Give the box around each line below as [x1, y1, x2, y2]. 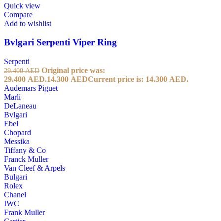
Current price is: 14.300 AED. [88, 75, 188, 84]
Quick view [4, 1, 40, 10]
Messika [4, 137, 30, 146]
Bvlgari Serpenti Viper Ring [4, 37, 117, 48]
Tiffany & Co [4, 146, 46, 155]
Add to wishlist [4, 19, 51, 28]
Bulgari [4, 173, 27, 182]
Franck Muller [4, 155, 48, 164]
